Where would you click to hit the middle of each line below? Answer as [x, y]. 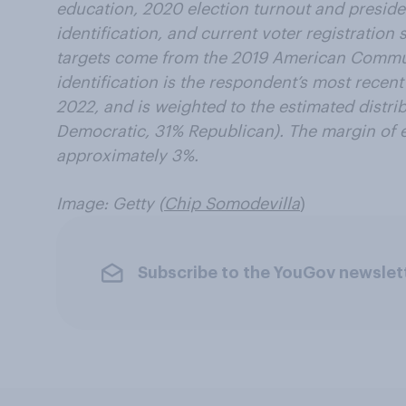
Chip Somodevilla [232, 203]
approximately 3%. [127, 155]
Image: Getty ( [110, 203]
